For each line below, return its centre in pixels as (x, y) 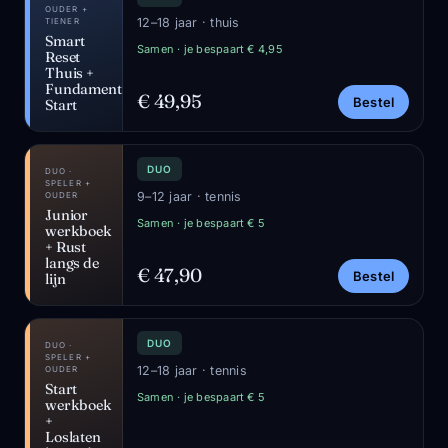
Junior (67, 215)
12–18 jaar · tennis (192, 370)
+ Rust (66, 247)
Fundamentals (93, 89)
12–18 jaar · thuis (188, 22)
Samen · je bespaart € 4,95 (210, 49)
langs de (72, 263)
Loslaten (73, 437)
